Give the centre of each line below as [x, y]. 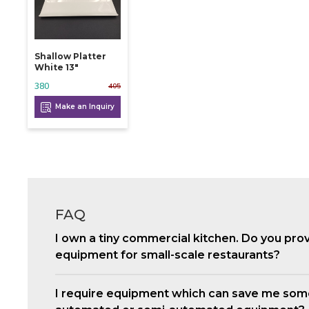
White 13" [57, 68]
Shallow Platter [70, 57]
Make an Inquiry [83, 107]
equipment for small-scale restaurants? [168, 255]
